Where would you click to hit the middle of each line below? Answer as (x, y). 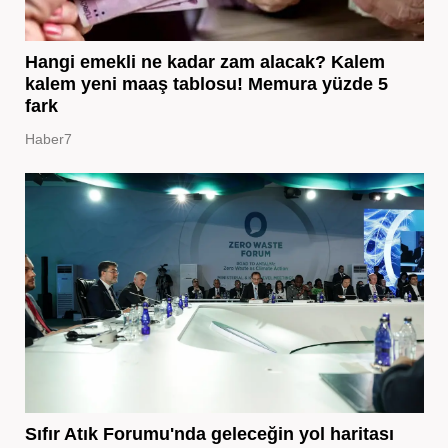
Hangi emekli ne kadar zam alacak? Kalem (204, 61)
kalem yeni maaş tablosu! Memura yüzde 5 (206, 83)
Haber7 (48, 138)
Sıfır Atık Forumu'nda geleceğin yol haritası (209, 433)
